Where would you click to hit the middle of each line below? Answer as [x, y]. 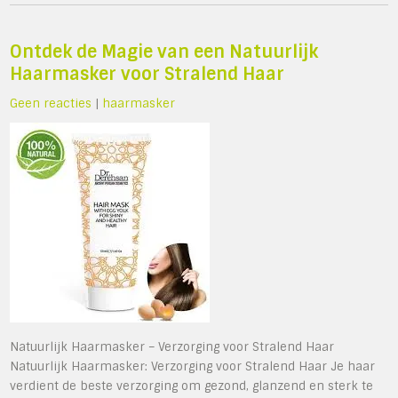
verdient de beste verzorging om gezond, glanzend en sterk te [192, 386]
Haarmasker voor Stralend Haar [147, 74]
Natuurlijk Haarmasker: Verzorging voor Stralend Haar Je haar [193, 366]
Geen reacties [51, 103]
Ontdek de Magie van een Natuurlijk [164, 52]
